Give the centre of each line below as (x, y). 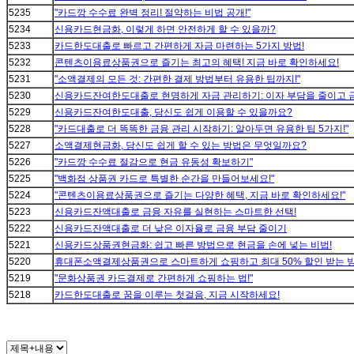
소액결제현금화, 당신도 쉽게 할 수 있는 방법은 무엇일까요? (181, 146)
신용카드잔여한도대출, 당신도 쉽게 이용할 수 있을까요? (173, 113)
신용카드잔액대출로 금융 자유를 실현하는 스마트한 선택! (175, 212)
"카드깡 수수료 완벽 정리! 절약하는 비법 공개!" (153, 13)
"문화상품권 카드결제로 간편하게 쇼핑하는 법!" (154, 279)
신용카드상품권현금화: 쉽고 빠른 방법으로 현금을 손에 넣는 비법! (193, 245)
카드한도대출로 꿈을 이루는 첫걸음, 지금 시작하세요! (167, 295)
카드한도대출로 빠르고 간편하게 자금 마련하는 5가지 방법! (179, 46)
